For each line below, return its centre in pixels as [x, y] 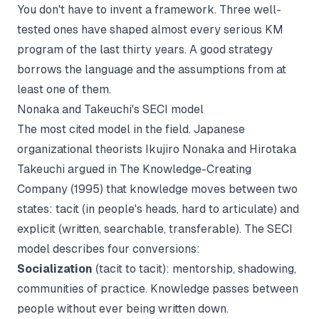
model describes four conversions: [109, 249]
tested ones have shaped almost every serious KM [150, 30]
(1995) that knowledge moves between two [183, 189]
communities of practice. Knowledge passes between [158, 289]
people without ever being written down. [123, 309]
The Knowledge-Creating [185, 169]
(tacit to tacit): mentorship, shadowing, [194, 269]
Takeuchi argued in [68, 169]
